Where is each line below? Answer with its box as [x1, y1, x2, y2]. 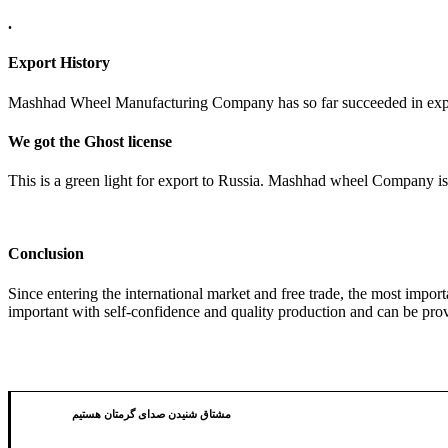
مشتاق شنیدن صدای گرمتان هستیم [72, 407, 231, 420]
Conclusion [8, 245, 84, 263]
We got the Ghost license [8, 132, 172, 150]
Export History [8, 54, 110, 72]
